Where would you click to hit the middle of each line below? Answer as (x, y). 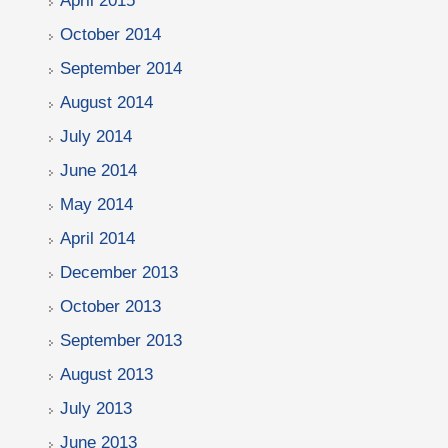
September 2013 (121, 340)
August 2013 (106, 374)
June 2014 (98, 170)
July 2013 (96, 408)
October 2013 (110, 306)
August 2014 (106, 102)
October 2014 (110, 34)
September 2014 (121, 68)
